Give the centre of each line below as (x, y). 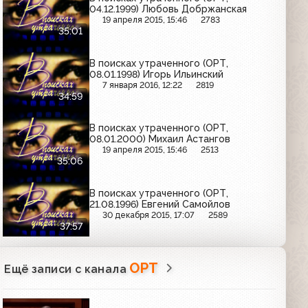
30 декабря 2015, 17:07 (149, 214)
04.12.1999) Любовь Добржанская (168, 9)
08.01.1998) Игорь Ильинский (157, 74)
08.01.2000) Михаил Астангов (160, 139)
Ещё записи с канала (67, 269)
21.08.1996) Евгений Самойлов (160, 204)
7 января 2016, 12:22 (143, 85)
